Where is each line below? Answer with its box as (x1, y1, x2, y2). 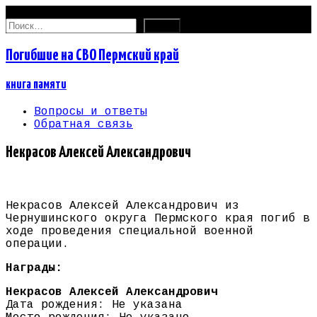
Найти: (5, 18, 47, 30)
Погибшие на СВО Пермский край (6, 47, 179, 64)
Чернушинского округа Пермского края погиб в (6, 212, 310, 226)
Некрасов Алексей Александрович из (6, 200, 239, 213)
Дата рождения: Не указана (6, 299, 183, 312)
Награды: (6, 262, 62, 275)
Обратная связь (34, 117, 133, 131)
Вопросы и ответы (34, 105, 147, 118)
